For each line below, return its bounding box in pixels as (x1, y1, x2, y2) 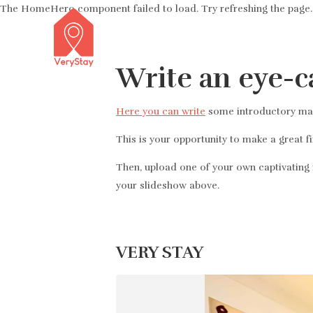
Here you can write (116, 105, 205, 117)
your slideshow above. (116, 180, 219, 191)
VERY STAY (116, 242, 203, 263)
